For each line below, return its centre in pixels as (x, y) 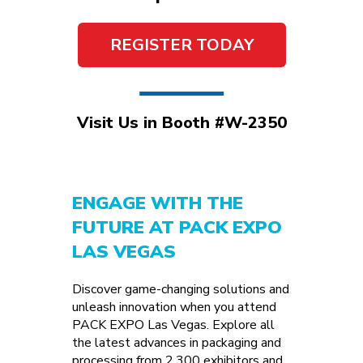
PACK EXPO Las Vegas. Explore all (173, 325)
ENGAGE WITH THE (158, 203)
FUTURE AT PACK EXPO (177, 228)
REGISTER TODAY (181, 45)
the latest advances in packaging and (177, 343)
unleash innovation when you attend (174, 307)
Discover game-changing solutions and (181, 289)
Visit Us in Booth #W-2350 (181, 123)
